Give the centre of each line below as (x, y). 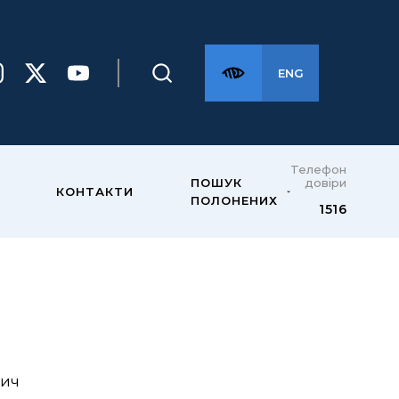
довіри (326, 182)
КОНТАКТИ (95, 191)
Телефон (318, 169)
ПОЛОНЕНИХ (234, 200)
